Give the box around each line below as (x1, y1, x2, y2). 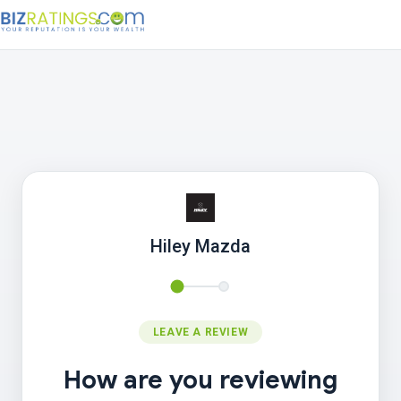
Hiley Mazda (150, 235, 251, 257)
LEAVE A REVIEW (152, 326, 249, 338)
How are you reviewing (64, 364, 337, 396)
